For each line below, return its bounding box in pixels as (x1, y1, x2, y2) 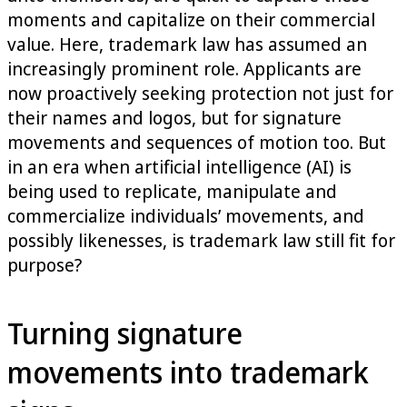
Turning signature (7, 313, 243, 352)
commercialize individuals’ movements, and (7, 203, 364, 228)
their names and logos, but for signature (7, 104, 342, 130)
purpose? (7, 252, 82, 277)
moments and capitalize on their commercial (7, 6, 375, 32)
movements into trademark (7, 352, 369, 392)
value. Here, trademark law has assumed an (7, 31, 367, 56)
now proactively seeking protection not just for (7, 80, 393, 105)
